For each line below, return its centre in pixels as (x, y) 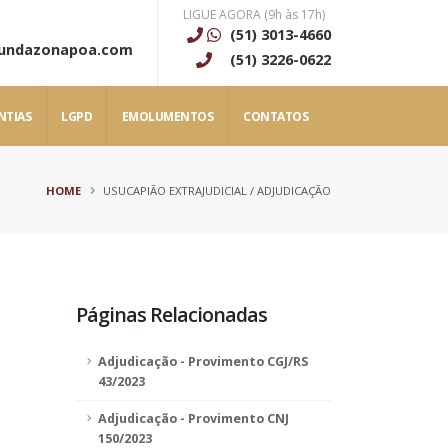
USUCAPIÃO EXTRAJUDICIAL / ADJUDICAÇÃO (217, 190)
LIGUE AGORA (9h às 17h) (253, 14)
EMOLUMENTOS (167, 116)
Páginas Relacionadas (172, 314)
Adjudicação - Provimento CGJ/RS (203, 361)
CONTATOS (276, 116)
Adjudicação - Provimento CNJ (193, 418)
